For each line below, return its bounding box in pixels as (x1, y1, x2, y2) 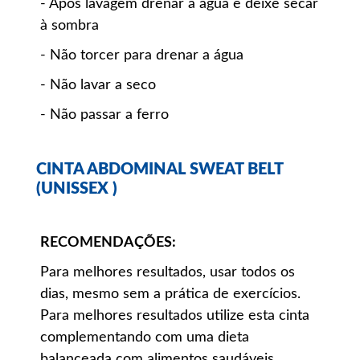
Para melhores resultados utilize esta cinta (40, 309, 309, 324)
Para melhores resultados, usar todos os (40, 265, 295, 280)
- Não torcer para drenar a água (40, 48, 243, 63)
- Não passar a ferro (40, 108, 169, 123)
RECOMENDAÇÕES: (40, 235, 176, 251)
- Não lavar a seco (40, 78, 156, 93)
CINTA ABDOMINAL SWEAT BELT (36, 162, 283, 178)
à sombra (40, 18, 99, 34)
